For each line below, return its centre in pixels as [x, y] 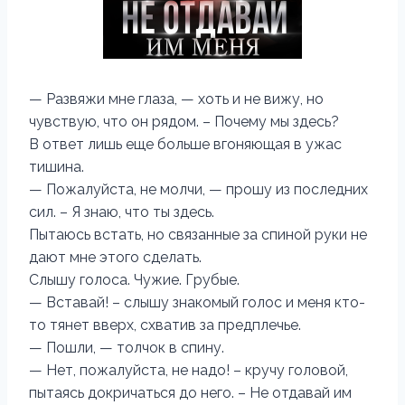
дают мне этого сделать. [115, 257]
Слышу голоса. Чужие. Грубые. [134, 280]
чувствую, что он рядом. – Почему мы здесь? [184, 122]
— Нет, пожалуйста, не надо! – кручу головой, [188, 370]
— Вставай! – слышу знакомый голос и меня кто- [197, 302]
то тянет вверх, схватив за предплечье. [165, 325]
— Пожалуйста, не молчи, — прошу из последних [198, 189]
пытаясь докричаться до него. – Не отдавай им [190, 393]
